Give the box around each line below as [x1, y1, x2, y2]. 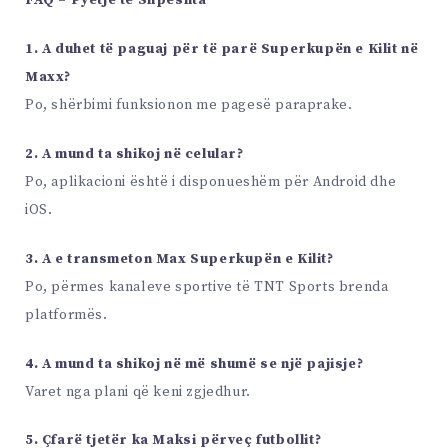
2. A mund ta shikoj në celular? [25, 145, 244, 164]
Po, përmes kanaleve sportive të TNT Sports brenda [25, 277, 389, 296]
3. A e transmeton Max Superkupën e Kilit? [25, 249, 334, 268]
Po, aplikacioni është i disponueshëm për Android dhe [25, 173, 397, 192]
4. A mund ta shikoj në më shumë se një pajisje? [25, 354, 364, 373]
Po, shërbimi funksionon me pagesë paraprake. [25, 96, 353, 115]
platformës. [25, 305, 108, 324]
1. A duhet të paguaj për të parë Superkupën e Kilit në [25, 40, 419, 59]
